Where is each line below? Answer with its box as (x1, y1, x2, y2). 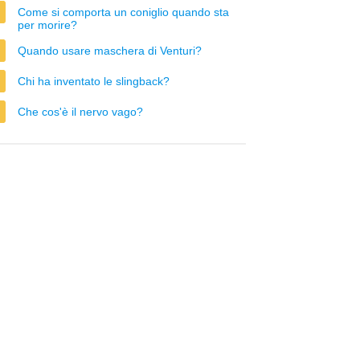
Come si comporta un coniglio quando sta (18, 6, 229, 18)
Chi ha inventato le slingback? (18, 75, 170, 88)
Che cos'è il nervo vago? (18, 105, 143, 118)
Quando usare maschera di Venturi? (18, 44, 202, 57)
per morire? (18, 18, 77, 31)
